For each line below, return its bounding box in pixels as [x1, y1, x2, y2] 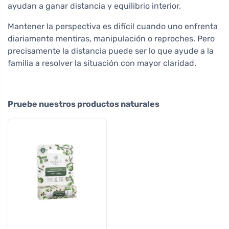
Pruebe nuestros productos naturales [8, 99, 159, 109]
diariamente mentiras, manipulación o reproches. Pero [8, 33, 215, 43]
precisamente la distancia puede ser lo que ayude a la [8, 45, 214, 56]
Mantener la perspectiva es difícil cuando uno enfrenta [8, 21, 218, 31]
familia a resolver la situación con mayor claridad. [8, 58, 196, 68]
